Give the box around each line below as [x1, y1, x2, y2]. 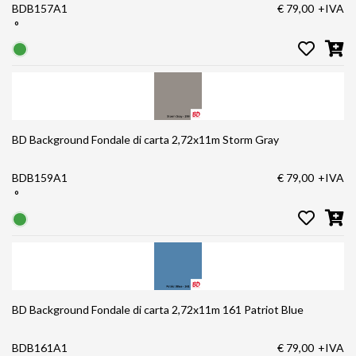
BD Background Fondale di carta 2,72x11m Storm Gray [12, 133, 279, 147]
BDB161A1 [12, 340, 68, 354]
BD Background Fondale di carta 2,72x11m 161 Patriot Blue [12, 302, 304, 316]
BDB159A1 [12, 171, 68, 185]
